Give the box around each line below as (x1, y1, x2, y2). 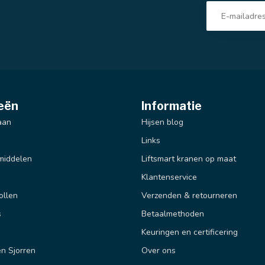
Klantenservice (141, 172, 197, 183)
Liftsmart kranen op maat (141, 153, 236, 165)
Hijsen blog (141, 117, 183, 128)
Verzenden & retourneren (141, 190, 237, 202)
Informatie (141, 99, 202, 114)
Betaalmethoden (141, 208, 204, 220)
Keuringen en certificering (141, 227, 238, 238)
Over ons (141, 245, 176, 257)
